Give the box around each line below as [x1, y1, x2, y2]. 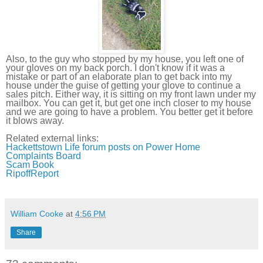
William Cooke [11, 209, 63, 219]
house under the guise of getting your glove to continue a [6, 80, 241, 91]
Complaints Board [6, 151, 81, 161]
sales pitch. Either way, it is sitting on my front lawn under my [6, 89, 256, 100]
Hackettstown [6, 142, 62, 153]
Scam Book [6, 160, 54, 170]
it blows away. [6, 116, 64, 126]
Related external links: [6, 133, 99, 144]
